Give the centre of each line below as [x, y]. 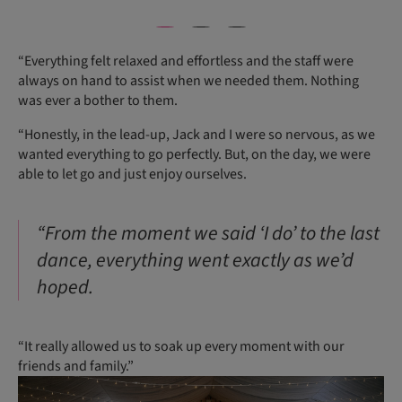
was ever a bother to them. [98, 100]
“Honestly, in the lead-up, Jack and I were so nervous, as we [197, 134]
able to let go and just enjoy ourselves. [135, 174]
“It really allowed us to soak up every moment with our [181, 346]
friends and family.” [76, 366]
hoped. [65, 287]
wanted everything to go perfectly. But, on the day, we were [194, 154]
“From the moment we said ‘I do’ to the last [208, 233]
